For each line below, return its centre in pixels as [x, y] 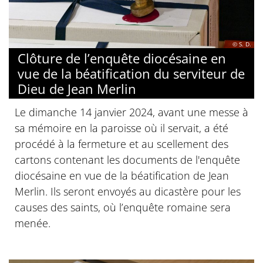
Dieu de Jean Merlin [77, 89]
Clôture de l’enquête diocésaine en [122, 58]
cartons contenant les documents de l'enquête [127, 160]
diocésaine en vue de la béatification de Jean [122, 176]
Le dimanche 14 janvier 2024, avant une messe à [131, 112]
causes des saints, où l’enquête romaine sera [123, 208]
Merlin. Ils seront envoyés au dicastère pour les [128, 192]
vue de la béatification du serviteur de [131, 74]
